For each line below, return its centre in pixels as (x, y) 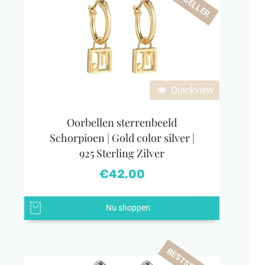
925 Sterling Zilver (122, 153)
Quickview (191, 91)
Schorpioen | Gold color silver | (122, 138)
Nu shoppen (128, 208)
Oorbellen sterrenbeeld (122, 123)
